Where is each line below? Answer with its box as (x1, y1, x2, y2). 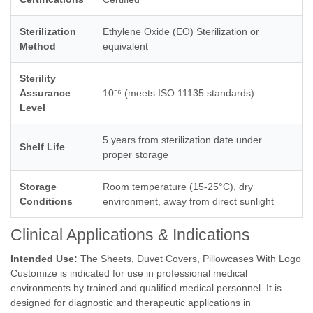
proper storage (103, 149, 168, 160)
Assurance (20, 87, 71, 99)
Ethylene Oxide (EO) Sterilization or (103, 26, 259, 37)
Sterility (20, 73, 56, 84)
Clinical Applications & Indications (10, 226, 250, 244)
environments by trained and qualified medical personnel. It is (10, 282, 282, 293)
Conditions (20, 196, 73, 207)
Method (20, 41, 56, 52)
